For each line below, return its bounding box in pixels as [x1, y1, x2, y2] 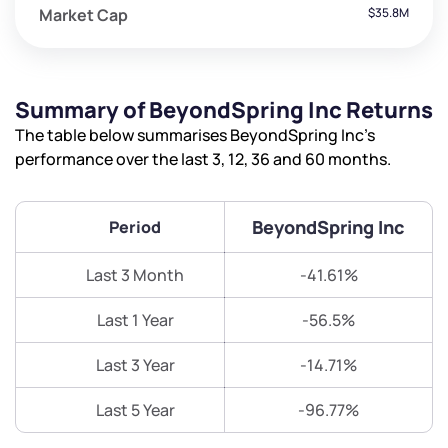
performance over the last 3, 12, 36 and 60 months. [15, 148, 391, 171]
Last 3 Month [86, 264, 184, 287]
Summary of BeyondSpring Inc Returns [15, 95, 433, 126]
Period [109, 216, 161, 239]
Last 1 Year [96, 309, 174, 332]
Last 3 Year [95, 354, 175, 377]
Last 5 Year [95, 399, 175, 422]
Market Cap [39, 4, 128, 27]
